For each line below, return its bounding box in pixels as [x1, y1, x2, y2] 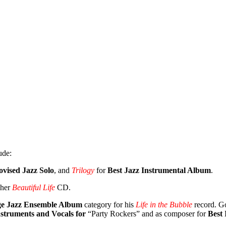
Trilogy [72, 165, 94, 175]
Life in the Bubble [136, 200, 192, 209]
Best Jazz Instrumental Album [107, 165, 211, 175]
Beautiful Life [12, 183, 55, 192]
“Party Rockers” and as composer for [88, 209, 208, 218]
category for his [82, 200, 136, 209]
